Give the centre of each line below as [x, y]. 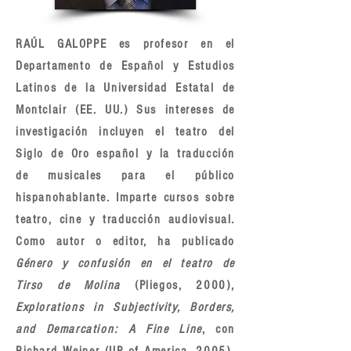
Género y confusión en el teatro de [125, 263]
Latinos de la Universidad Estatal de [125, 88]
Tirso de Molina [75, 285]
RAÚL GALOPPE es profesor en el [125, 44]
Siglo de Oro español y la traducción [125, 154]
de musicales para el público [125, 175]
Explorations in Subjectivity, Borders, [125, 307]
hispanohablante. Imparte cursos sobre [125, 197]
